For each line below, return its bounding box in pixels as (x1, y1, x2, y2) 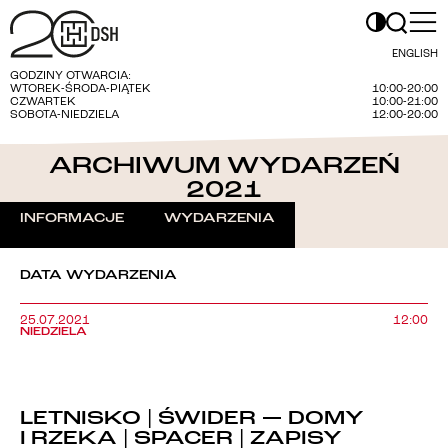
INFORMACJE (20, 210, 124, 226)
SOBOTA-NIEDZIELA (10, 109, 126, 121)
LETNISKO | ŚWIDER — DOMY (20, 405, 364, 430)
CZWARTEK (10, 96, 76, 108)
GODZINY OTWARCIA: (10, 70, 131, 82)
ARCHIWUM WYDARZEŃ (48, 150, 400, 181)
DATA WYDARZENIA (20, 267, 177, 283)
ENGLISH (392, 49, 438, 60)
